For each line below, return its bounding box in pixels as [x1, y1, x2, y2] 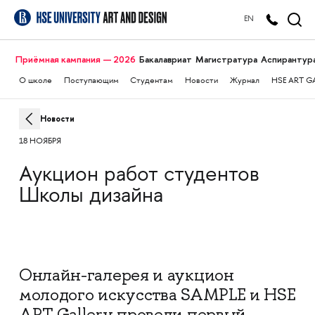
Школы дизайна [18, 186, 163, 208]
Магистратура [195, 53, 257, 65]
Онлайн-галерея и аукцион [18, 264, 234, 285]
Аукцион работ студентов [18, 165, 259, 187]
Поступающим [63, 77, 119, 86]
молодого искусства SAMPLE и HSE [18, 284, 296, 305]
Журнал [230, 77, 260, 86]
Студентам [130, 77, 174, 86]
